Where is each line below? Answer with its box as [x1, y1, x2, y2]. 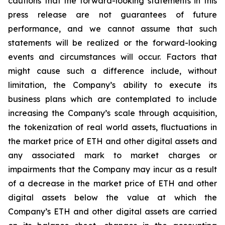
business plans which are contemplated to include [8, 94, 217, 104]
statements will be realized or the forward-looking [8, 38, 217, 48]
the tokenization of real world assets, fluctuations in [8, 122, 217, 132]
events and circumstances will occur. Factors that [8, 52, 217, 62]
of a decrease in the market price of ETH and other [8, 178, 217, 188]
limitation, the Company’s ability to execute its [8, 80, 217, 90]
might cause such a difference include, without [8, 66, 217, 76]
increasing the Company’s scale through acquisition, [8, 108, 217, 118]
